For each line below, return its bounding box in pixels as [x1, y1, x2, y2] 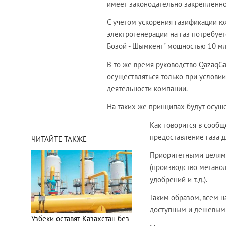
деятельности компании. [107, 84, 188, 94]
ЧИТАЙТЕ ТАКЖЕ [31, 134, 87, 144]
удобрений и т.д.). [150, 175, 207, 185]
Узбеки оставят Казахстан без [31, 213, 129, 223]
